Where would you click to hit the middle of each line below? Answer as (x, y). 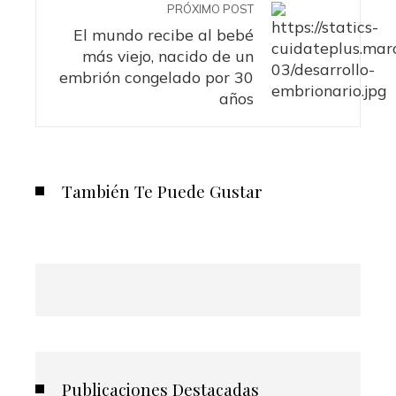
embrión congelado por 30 (156, 76)
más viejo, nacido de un (168, 55)
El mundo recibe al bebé (164, 34)
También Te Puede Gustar (162, 190)
